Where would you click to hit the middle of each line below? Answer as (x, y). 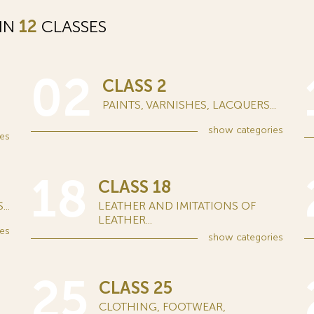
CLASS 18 (135, 187)
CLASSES (72, 26)
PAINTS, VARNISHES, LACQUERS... (189, 105)
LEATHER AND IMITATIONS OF (177, 206)
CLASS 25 (136, 288)
